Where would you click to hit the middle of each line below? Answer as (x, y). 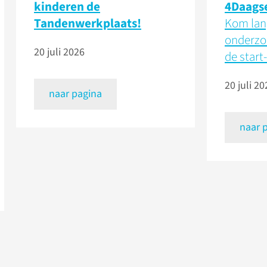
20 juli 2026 (59, 52)
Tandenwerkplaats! (88, 24)
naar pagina (75, 94)
